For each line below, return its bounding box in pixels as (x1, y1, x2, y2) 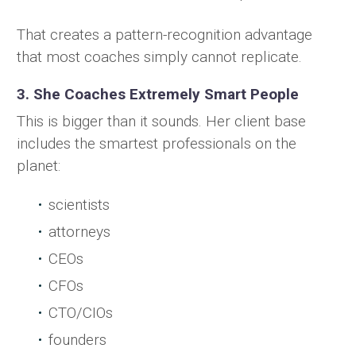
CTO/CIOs (48, 304, 113, 323)
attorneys (48, 222, 110, 242)
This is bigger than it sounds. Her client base (17, 112, 306, 131)
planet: (17, 157, 60, 176)
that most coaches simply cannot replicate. (17, 47, 302, 66)
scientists (48, 195, 110, 215)
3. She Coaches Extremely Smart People (17, 84, 299, 103)
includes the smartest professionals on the (17, 134, 296, 153)
